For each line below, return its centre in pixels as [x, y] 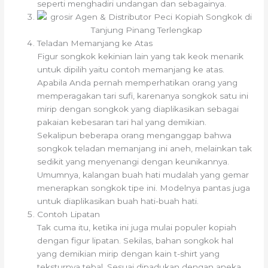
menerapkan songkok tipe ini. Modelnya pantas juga [144, 188]
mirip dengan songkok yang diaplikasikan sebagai [138, 109]
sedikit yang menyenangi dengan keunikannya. [133, 162]
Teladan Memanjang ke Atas [95, 43]
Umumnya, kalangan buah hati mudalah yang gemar [143, 175]
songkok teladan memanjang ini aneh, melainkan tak [145, 149]
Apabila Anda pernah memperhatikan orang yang [138, 83]
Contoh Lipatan [69, 214]
